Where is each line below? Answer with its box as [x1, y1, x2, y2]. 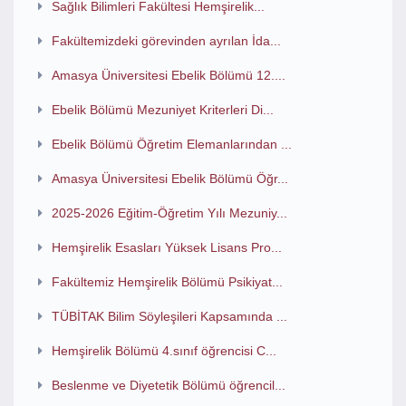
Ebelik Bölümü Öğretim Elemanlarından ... [51, 137, 292, 151]
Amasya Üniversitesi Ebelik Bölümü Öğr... [51, 171, 288, 186]
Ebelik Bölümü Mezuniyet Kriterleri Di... [51, 102, 274, 117]
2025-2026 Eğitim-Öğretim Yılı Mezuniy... [51, 206, 287, 220]
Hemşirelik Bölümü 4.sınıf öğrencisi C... [51, 343, 276, 358]
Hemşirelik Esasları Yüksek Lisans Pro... [51, 240, 282, 255]
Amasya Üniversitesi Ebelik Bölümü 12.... [51, 68, 285, 82]
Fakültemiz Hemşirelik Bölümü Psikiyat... [51, 275, 283, 289]
